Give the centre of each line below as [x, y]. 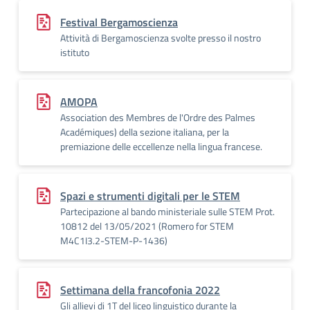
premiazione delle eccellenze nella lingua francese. [161, 146]
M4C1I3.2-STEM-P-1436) [114, 240]
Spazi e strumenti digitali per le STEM [150, 196]
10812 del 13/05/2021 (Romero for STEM [147, 226]
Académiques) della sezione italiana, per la [145, 132]
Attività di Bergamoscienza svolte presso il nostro [161, 38]
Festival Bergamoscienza [119, 22]
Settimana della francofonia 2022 [140, 290]
